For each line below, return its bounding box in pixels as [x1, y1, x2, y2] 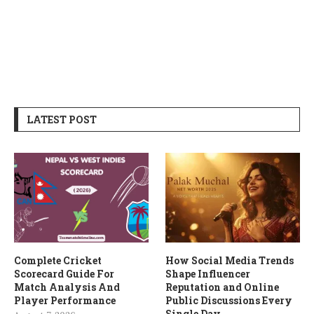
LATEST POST [27, 113, 97, 127]
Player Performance [14, 293, 116, 307]
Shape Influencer [165, 266, 251, 280]
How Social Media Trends [165, 253, 294, 267]
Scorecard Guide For [14, 266, 114, 280]
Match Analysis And [14, 280, 120, 294]
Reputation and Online [165, 280, 280, 294]
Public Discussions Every [165, 293, 293, 307]
